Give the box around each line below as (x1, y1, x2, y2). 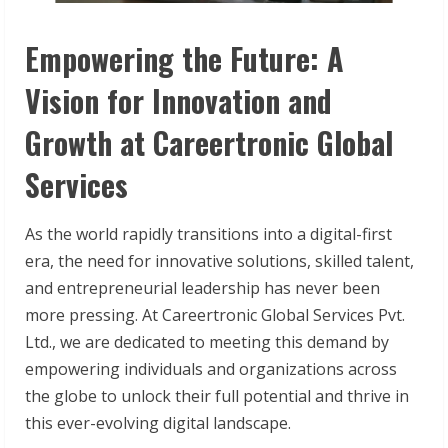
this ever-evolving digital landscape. (25, 411, 291, 434)
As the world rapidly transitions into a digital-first (25, 222, 392, 245)
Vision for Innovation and (25, 77, 332, 123)
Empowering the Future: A (25, 35, 344, 81)
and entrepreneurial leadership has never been (25, 276, 380, 299)
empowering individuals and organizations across (25, 357, 397, 380)
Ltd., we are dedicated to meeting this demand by (25, 330, 389, 353)
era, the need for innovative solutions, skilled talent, (25, 249, 414, 272)
